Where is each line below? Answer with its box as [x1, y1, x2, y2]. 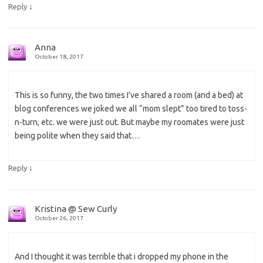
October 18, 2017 [35, 53, 83, 60]
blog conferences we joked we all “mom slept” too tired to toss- [15, 104, 247, 114]
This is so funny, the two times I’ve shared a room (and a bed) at [15, 90, 243, 100]
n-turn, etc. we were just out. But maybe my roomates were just [15, 117, 244, 127]
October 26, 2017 [35, 215, 83, 222]
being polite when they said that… [15, 131, 140, 141]
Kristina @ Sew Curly [35, 204, 117, 214]
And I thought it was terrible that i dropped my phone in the [15, 252, 228, 262]
